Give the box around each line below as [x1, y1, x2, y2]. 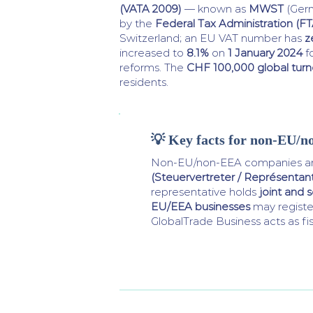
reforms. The [119, 61, 187, 74]
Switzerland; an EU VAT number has [119, 31, 305, 45]
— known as [182, 2, 249, 15]
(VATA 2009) [119, 2, 182, 15]
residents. [119, 75, 168, 89]
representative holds [151, 185, 259, 198]
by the [119, 17, 155, 30]
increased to [119, 46, 187, 59]
